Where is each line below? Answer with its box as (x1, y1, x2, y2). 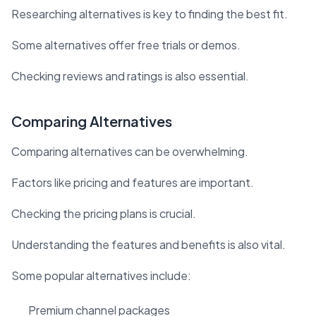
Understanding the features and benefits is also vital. (11, 237, 286, 253)
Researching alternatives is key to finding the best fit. (11, 6, 288, 22)
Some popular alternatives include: (11, 268, 191, 284)
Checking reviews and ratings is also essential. (11, 68, 249, 84)
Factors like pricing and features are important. (11, 175, 254, 190)
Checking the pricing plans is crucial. (11, 206, 196, 221)
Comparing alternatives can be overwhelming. (11, 144, 248, 159)
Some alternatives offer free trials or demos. (11, 37, 241, 53)
